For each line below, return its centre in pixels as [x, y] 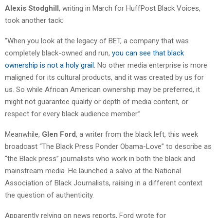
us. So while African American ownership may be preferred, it [102, 89]
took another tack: [34, 20]
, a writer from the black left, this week [137, 134]
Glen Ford [59, 134]
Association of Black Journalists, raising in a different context [104, 183]
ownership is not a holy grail [49, 65]
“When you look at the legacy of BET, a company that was [97, 41]
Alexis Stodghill [32, 8]
